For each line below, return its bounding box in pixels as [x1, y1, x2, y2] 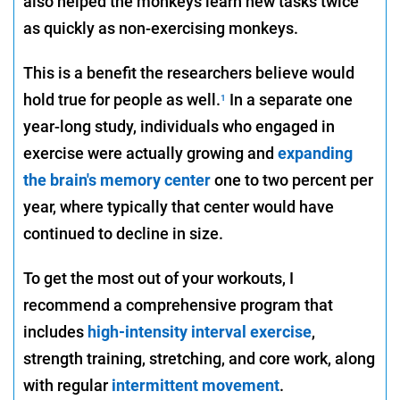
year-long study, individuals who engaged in [23, 117, 335, 137]
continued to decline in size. [23, 224, 223, 244]
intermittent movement [112, 376, 279, 396]
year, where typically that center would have [23, 197, 334, 217]
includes [23, 322, 87, 342]
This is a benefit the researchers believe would [23, 63, 354, 83]
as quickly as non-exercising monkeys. [23, 19, 298, 38]
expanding [278, 144, 353, 163]
